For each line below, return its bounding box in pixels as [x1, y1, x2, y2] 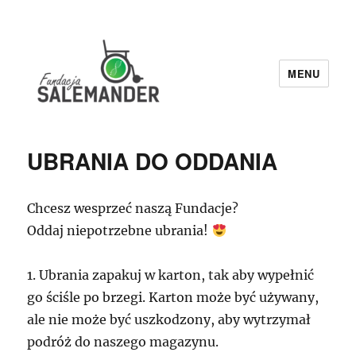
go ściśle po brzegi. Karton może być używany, [27, 289, 319, 306]
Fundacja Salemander [27, 122, 215, 149]
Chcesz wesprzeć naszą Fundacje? [27, 200, 239, 217]
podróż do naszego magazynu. [27, 334, 219, 350]
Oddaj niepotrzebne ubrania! [27, 222, 212, 239]
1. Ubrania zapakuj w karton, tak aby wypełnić [27, 267, 315, 284]
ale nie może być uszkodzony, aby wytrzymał [27, 311, 311, 328]
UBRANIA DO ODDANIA [27, 145, 278, 178]
